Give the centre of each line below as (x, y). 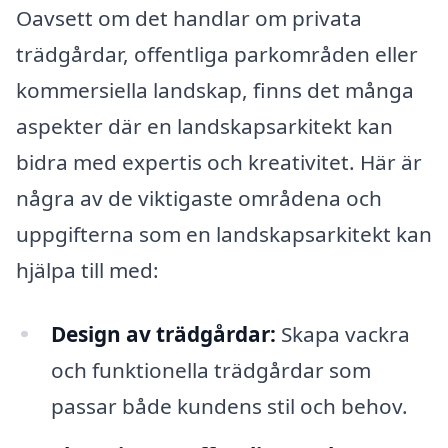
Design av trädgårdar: (163, 333)
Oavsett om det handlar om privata (189, 17)
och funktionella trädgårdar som (210, 369)
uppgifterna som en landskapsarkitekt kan (224, 233)
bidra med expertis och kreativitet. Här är (219, 161)
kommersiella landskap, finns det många (215, 89)
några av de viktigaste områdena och (199, 197)
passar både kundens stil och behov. (229, 405)
